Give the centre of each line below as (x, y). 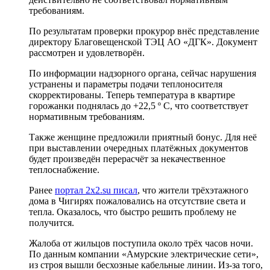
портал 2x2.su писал (96, 190)
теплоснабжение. (64, 169)
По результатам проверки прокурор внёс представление (144, 31)
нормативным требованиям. (87, 116)
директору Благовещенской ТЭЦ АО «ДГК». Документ (143, 42)
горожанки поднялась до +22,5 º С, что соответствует (139, 105)
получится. (52, 222)
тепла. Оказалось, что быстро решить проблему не (133, 212)
